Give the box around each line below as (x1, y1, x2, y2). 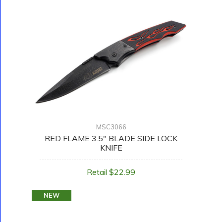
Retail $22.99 (87, 167, 135, 177)
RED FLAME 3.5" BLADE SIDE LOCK (45, 133, 177, 144)
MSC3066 (96, 123, 126, 131)
